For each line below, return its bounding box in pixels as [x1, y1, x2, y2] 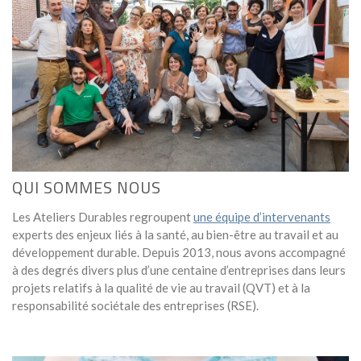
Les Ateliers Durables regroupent [12, 210, 193, 225]
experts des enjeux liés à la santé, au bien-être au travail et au [12, 227, 338, 243]
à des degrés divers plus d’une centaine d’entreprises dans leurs [12, 263, 346, 278]
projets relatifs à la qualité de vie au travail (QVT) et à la [12, 280, 310, 296]
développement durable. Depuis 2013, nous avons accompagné [12, 245, 346, 260]
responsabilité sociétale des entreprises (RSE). [12, 298, 259, 313]
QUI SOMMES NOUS [12, 175, 161, 201]
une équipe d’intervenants [193, 210, 330, 225]
